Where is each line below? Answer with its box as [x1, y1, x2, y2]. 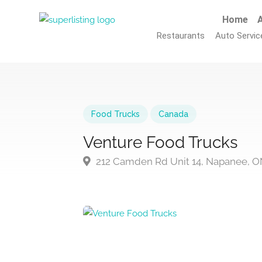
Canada [158, 109, 188, 119]
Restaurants [157, 30, 205, 41]
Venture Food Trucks [83, 133, 238, 152]
